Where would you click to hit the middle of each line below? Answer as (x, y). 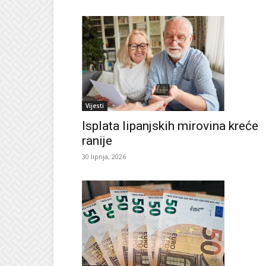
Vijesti (95, 106)
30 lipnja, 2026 (104, 157)
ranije (97, 141)
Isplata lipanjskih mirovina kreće (170, 126)
